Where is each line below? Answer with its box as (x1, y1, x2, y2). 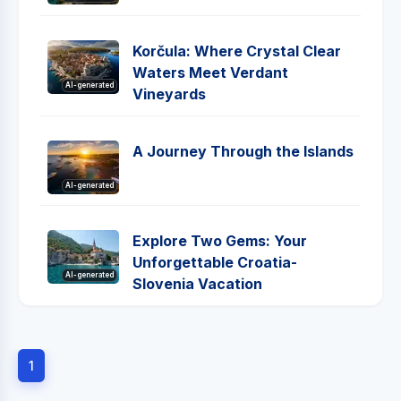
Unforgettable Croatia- (132, 252, 297, 271)
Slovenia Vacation (132, 274, 262, 293)
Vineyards (132, 84, 206, 103)
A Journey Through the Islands (132, 141, 354, 160)
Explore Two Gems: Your (132, 231, 307, 250)
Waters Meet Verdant (132, 63, 288, 81)
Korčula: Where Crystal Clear (132, 41, 341, 60)
